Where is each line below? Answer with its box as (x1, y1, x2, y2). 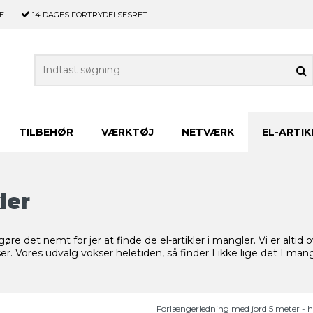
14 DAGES (32, 10, 69, 20)
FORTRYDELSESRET (69, 10, 147, 20)
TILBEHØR (19, 125, 73, 138)
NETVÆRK (182, 125, 234, 138)
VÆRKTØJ (101, 125, 154, 138)
